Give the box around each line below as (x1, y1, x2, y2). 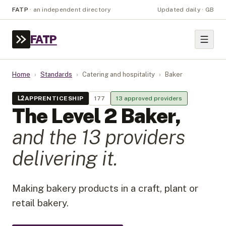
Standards (40, 71, 72, 78)
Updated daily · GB (157, 6, 214, 13)
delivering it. (12, 146, 117, 170)
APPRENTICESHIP (24, 95, 84, 102)
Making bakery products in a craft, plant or (12, 183, 198, 194)
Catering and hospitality (82, 71, 155, 78)
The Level (12, 104, 104, 128)
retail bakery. (12, 197, 69, 208)
